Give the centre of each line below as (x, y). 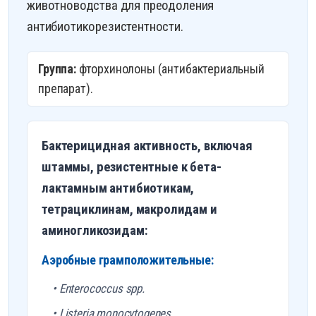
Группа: (57, 69)
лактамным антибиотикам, (118, 188)
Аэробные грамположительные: (128, 260)
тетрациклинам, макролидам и (129, 209)
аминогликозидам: (95, 231)
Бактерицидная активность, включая (147, 146)
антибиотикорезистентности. (105, 27)
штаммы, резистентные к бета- (132, 167)
